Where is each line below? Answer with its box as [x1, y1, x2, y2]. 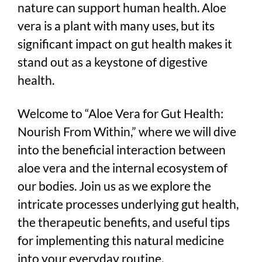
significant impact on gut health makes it [18, 36, 232, 51]
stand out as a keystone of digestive [18, 54, 208, 69]
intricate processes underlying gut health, [18, 196, 239, 211]
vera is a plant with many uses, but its [18, 18, 215, 33]
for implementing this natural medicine [18, 232, 224, 247]
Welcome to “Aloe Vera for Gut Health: [18, 105, 223, 120]
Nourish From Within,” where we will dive [18, 123, 236, 139]
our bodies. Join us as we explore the [18, 178, 211, 193]
